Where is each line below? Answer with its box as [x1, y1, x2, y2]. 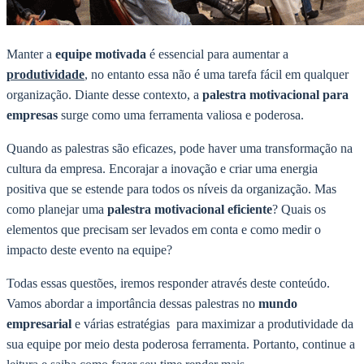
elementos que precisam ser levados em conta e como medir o [6, 222, 321, 236]
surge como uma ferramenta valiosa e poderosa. [58, 107, 307, 122]
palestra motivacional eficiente [107, 201, 272, 216]
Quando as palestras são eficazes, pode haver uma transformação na [6, 141, 353, 155]
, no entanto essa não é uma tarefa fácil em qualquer [84, 67, 349, 81]
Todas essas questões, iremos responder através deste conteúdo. [6, 275, 330, 290]
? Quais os [272, 201, 326, 216]
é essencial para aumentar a [146, 46, 288, 61]
